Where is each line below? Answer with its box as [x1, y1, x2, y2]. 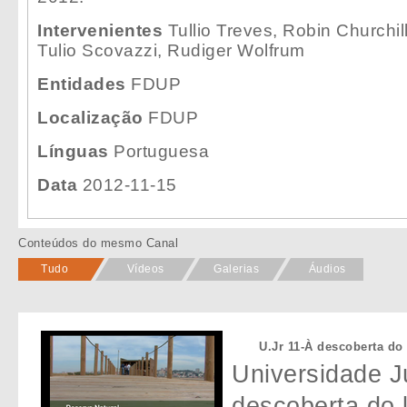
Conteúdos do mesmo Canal [18, 235, 178, 250]
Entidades [37, 74, 126, 94]
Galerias [213, 262, 259, 275]
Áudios [308, 262, 346, 275]
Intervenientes [37, 20, 163, 40]
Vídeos [126, 262, 164, 275]
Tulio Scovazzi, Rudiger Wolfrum [37, 40, 305, 60]
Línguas [37, 141, 109, 161]
